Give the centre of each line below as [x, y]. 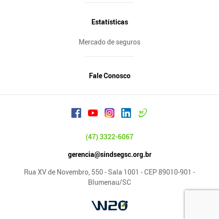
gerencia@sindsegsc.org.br [109, 154]
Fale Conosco [109, 76]
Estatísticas [109, 22]
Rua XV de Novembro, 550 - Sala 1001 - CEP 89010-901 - [109, 172]
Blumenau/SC [109, 182]
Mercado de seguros [109, 42]
